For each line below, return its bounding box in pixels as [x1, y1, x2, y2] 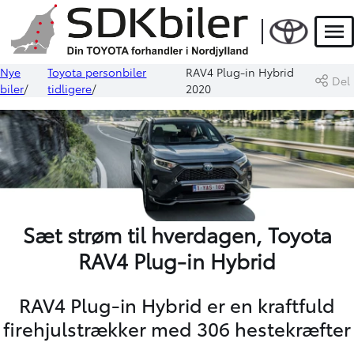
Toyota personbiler [47, 63, 147, 80]
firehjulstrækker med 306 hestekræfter [3, 314, 351, 342]
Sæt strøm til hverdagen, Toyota [22, 220, 332, 250]
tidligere [47, 80, 92, 96]
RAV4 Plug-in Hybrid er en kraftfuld [19, 291, 335, 318]
